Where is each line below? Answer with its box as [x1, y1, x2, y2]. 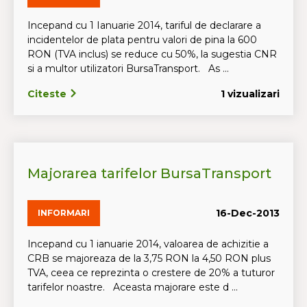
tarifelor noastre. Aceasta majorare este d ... [27, 281, 238, 293]
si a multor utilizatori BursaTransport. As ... [27, 62, 229, 75]
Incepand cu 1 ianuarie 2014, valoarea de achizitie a [27, 238, 269, 250]
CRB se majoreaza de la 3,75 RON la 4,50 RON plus [27, 252, 271, 265]
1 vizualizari [221, 88, 280, 100]
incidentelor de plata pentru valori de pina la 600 [27, 34, 257, 46]
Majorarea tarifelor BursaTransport [27, 165, 271, 182]
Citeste [27, 88, 69, 100]
